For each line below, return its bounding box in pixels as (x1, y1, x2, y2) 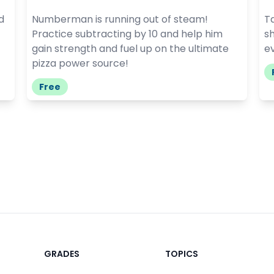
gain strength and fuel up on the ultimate (32, 41, 229, 56)
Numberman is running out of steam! (32, 12, 208, 26)
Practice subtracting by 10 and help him (32, 26, 223, 41)
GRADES (44, 247, 80, 260)
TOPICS (165, 247, 198, 260)
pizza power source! (32, 56, 128, 70)
